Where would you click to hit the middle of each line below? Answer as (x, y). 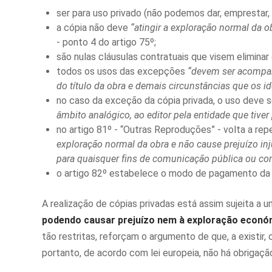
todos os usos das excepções (122, 72)
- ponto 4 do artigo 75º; (106, 42)
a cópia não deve (93, 28)
